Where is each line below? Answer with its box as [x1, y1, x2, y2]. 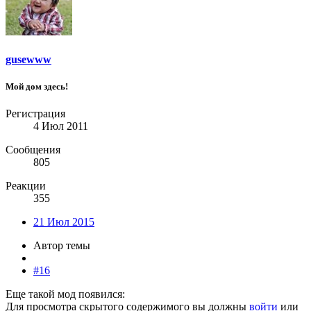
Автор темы [33, 239, 90, 252]
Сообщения [6, 144, 60, 156]
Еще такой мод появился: [6, 288, 125, 301]
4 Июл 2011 [33, 120, 88, 133]
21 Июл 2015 [33, 216, 94, 228]
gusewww [6, 53, 51, 65]
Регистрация [6, 108, 65, 120]
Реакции [6, 180, 46, 192]
